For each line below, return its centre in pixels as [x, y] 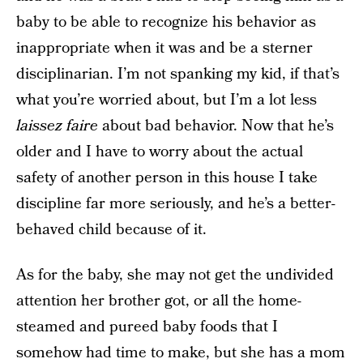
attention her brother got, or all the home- [159, 301]
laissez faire [57, 126]
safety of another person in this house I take [167, 178]
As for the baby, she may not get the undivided [175, 275]
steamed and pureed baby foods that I [147, 327]
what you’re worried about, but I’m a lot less [167, 100]
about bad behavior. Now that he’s [216, 126]
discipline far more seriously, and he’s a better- [176, 204]
